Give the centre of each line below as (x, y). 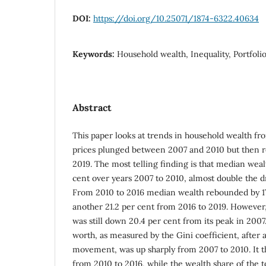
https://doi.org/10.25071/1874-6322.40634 (176, 19)
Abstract (92, 108)
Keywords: (95, 54)
